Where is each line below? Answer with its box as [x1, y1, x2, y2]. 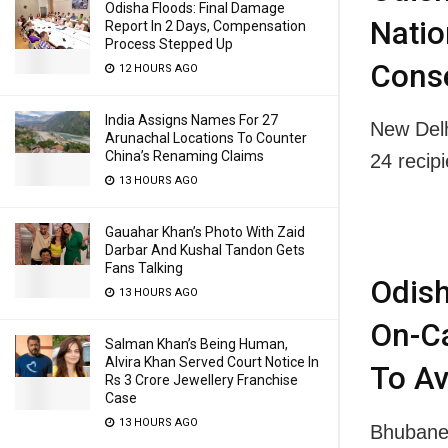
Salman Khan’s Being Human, [105, 336, 288, 352]
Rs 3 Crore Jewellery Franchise [105, 372, 298, 388]
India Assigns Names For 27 [105, 112, 278, 128]
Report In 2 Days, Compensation [105, 18, 306, 34]
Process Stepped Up [105, 36, 233, 52]
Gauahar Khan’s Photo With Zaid [105, 224, 305, 240]
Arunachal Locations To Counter [105, 130, 307, 146]
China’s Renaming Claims [105, 148, 264, 164]
